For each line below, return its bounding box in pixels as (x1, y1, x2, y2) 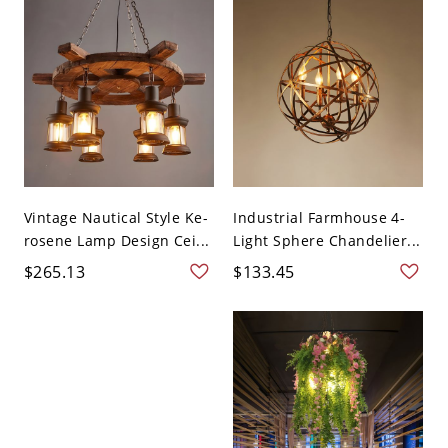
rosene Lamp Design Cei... (23, 230, 210, 250)
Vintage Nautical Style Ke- (23, 207, 209, 227)
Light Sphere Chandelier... (233, 230, 421, 250)
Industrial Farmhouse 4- (233, 207, 406, 227)
